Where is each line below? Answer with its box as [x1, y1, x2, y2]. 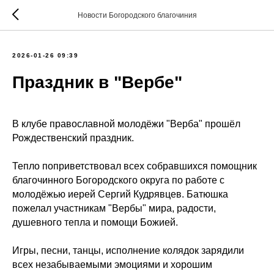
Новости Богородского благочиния [77, 11, 197, 20]
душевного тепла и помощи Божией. [12, 217, 178, 228]
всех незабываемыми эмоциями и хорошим [12, 259, 212, 270]
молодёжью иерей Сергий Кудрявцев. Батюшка [12, 189, 228, 199]
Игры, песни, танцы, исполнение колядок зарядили [12, 245, 244, 256]
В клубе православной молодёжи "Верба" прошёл [12, 119, 240, 129]
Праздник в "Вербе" [12, 73, 182, 92]
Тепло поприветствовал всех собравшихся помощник [12, 161, 257, 171]
